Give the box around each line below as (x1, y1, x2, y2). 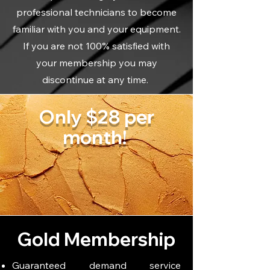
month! (63, 125, 130, 149)
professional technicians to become (16, 6, 177, 18)
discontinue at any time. (42, 74, 151, 86)
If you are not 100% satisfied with (23, 40, 170, 52)
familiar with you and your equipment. (12, 23, 181, 35)
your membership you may (36, 57, 157, 69)
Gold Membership (17, 228, 175, 251)
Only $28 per (39, 105, 154, 128)
